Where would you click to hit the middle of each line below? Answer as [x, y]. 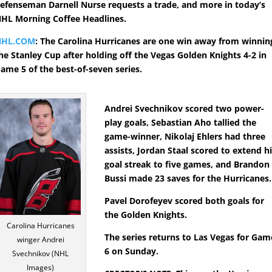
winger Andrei [40, 240]
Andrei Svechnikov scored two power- [185, 109]
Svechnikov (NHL [41, 254]
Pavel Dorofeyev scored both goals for [185, 201]
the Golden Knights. [146, 215]
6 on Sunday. [132, 251]
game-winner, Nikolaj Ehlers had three [185, 137]
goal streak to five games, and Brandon [187, 165]
